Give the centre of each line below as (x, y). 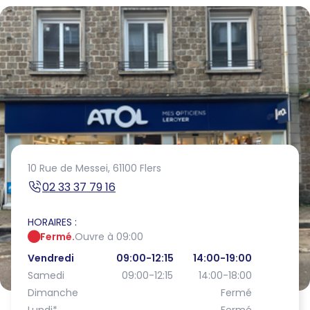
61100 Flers (137, 168)
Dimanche (53, 293)
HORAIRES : (52, 222)
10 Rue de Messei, (69, 168)
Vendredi (51, 258)
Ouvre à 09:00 (109, 237)
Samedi (46, 275)
